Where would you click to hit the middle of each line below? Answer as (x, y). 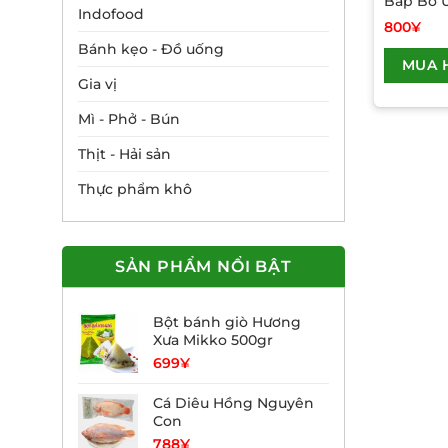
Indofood (111, 13)
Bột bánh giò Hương (227, 321)
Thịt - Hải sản (124, 153)
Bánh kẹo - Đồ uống (151, 48)
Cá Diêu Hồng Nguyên (233, 402)
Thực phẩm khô (135, 188)
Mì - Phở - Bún (129, 118)
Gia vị (97, 83)
